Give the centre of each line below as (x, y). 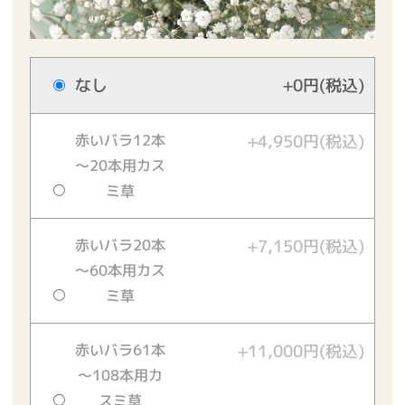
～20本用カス (121, 166)
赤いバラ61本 (121, 350)
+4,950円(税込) (306, 142)
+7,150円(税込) (306, 247)
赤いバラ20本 (121, 245)
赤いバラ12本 (121, 141)
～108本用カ (121, 376)
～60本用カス (121, 271)
